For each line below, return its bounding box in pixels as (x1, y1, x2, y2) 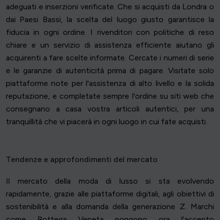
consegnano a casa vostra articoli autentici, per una (6, 104, 214, 114)
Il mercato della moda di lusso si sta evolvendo (6, 176, 214, 186)
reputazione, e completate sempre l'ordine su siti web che (6, 91, 214, 101)
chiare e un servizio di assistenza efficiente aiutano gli (6, 40, 214, 50)
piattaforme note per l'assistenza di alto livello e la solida (6, 79, 214, 88)
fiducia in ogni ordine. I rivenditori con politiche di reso (6, 27, 214, 37)
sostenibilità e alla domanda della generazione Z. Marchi (6, 202, 214, 212)
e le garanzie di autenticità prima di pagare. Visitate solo (6, 66, 214, 76)
